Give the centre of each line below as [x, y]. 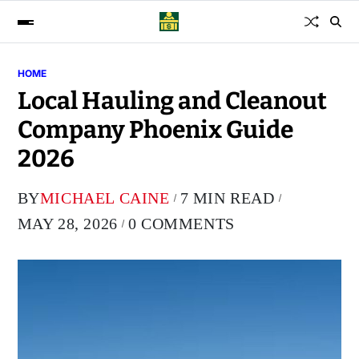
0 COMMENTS [181, 224]
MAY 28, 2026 [67, 224]
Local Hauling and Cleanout [172, 101]
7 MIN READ [227, 198]
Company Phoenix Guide [155, 130]
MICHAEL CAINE [105, 198]
